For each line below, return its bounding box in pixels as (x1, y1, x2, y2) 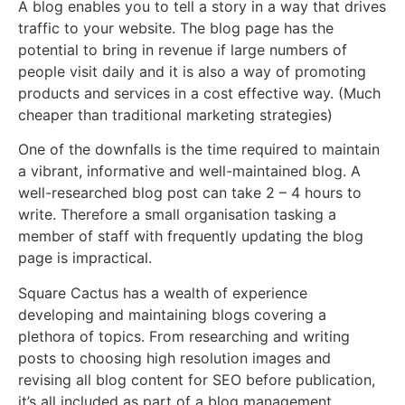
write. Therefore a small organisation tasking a (18, 205, 336, 224)
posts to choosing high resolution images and (18, 348, 331, 367)
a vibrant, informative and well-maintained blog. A (18, 162, 361, 181)
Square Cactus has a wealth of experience (18, 283, 307, 302)
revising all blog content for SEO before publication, (18, 370, 375, 389)
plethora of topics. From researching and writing (18, 326, 350, 345)
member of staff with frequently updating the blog (18, 227, 363, 246)
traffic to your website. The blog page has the (18, 18, 334, 37)
